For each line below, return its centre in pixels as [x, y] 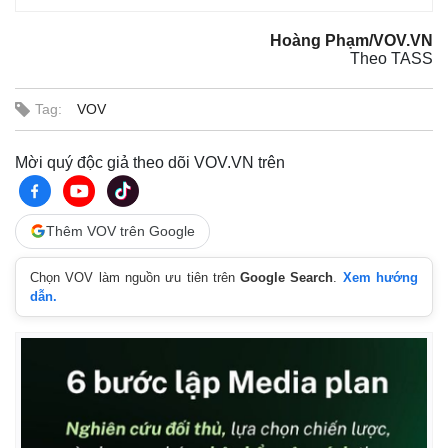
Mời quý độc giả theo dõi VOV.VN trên [150, 162]
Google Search [287, 277]
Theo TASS [391, 58]
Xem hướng [380, 277]
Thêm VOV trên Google [120, 230]
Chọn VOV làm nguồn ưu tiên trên [135, 277]
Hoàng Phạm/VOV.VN [351, 40]
